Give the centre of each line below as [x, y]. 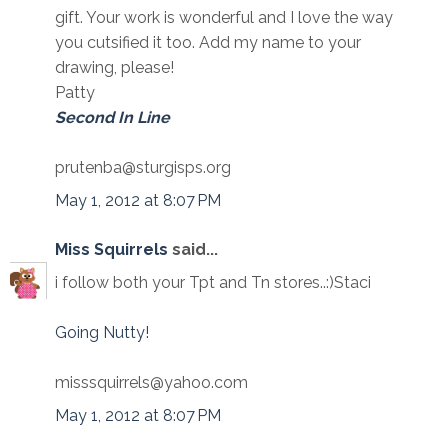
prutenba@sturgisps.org [143, 167]
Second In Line [112, 117]
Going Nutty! [102, 332]
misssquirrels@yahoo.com [151, 382]
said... [193, 249]
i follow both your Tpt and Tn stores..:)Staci [213, 282]
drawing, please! [114, 67]
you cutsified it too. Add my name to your [208, 42]
